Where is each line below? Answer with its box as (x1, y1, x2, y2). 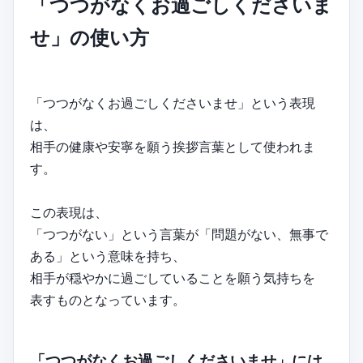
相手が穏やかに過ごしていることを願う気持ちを (30, 270, 315, 287)
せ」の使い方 (30, 26, 149, 50)
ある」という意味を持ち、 (30, 248, 186, 265)
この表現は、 (30, 204, 108, 221)
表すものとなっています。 (30, 292, 186, 309)
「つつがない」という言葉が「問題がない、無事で (30, 226, 328, 243)
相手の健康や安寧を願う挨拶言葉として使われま (30, 139, 315, 156)
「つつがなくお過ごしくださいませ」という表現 (30, 95, 315, 112)
